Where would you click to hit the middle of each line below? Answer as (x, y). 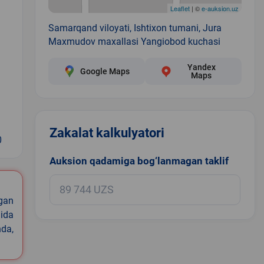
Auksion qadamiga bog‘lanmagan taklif (139, 161)
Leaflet (180, 8)
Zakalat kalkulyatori (107, 133)
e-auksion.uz (220, 8)
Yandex (201, 67)
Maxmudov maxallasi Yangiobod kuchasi (134, 41)
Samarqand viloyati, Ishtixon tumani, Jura (135, 28)
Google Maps (105, 71)
